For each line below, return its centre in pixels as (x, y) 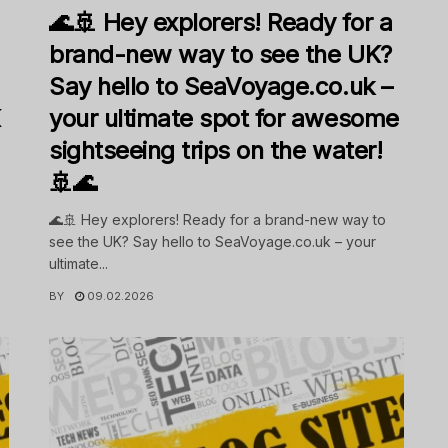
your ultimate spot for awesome (224, 119)
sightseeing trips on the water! (216, 151)
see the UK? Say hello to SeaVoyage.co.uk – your (212, 242)
